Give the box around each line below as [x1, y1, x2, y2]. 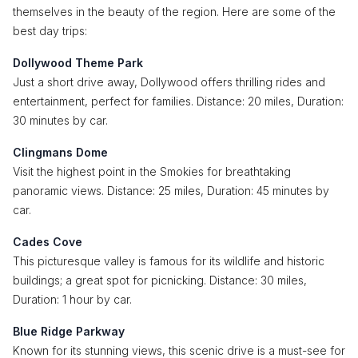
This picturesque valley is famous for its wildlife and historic [13, 254, 324, 268]
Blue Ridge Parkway [13, 324, 125, 338]
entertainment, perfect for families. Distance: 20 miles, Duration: [13, 94, 344, 108]
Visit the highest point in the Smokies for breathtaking [13, 165, 291, 178]
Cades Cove [13, 235, 82, 249]
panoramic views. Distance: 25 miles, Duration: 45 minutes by [13, 184, 329, 197]
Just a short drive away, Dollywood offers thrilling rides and [13, 75, 325, 89]
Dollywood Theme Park [13, 56, 143, 70]
